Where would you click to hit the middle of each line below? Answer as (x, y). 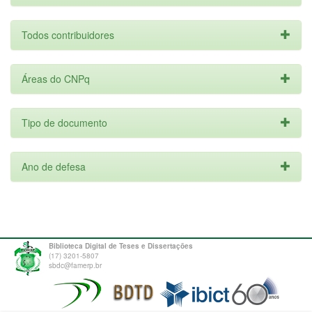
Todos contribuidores (68, 35)
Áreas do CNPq (56, 79)
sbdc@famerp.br (75, 265)
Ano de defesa (54, 166)
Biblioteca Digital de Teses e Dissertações (121, 246)
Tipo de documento (64, 123)
